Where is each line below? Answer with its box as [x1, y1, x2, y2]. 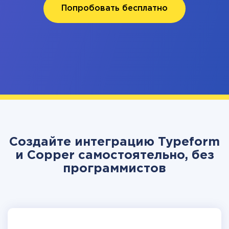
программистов [63, 163, 166, 174]
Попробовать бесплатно [61, 5, 168, 12]
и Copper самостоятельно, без [15, 150, 214, 161]
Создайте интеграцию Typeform [9, 136, 220, 148]
